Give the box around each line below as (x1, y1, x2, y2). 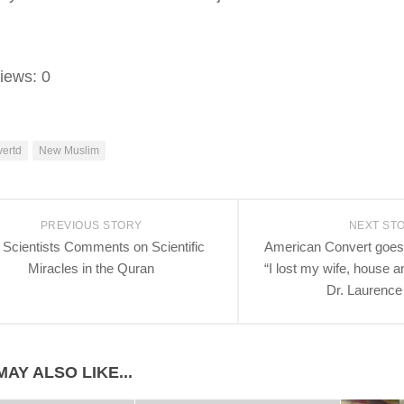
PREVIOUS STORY (40, 219, 142, 232)
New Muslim (39, 144, 99, 157)
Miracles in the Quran (28, 261, 154, 276)
